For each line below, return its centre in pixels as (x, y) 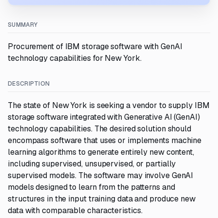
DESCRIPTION (29, 84)
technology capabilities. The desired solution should (100, 129)
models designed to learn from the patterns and (91, 187)
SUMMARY (23, 25)
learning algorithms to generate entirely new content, (101, 152)
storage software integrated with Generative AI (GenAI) (104, 117)
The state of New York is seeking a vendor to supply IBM (109, 105)
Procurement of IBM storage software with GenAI (95, 46)
